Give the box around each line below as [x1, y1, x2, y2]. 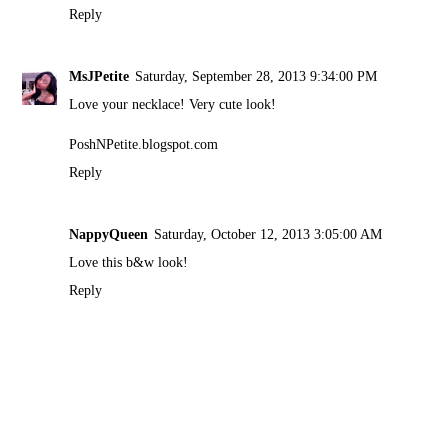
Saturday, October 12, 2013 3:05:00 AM [154, 225, 383, 242]
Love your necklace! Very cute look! [69, 95, 277, 112]
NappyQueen [69, 225, 149, 242]
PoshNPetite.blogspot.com [69, 135, 219, 152]
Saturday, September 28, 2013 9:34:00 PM [135, 67, 378, 84]
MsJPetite [69, 67, 130, 84]
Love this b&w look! [69, 253, 189, 270]
